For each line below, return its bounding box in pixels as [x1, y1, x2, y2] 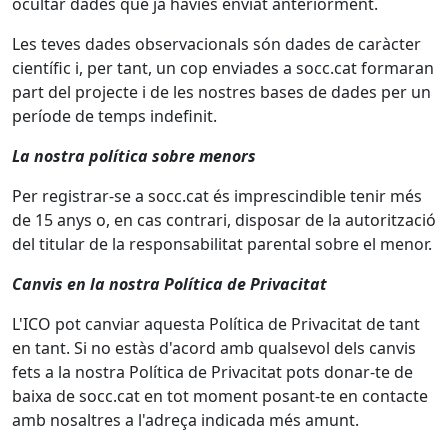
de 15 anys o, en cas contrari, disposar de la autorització [12, 209, 436, 231]
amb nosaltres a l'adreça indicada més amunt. [12, 409, 359, 431]
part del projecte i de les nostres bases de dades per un [12, 81, 431, 103]
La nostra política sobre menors [12, 145, 256, 167]
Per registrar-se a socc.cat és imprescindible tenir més [12, 185, 422, 207]
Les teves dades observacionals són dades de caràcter [12, 33, 421, 55]
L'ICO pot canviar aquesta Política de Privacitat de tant [12, 313, 420, 335]
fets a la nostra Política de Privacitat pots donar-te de [12, 361, 413, 383]
